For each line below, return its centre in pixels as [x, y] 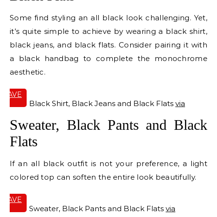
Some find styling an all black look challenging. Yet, [108, 18]
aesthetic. [28, 72]
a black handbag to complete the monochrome [108, 59]
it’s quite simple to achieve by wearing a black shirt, [108, 31]
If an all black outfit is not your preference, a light [108, 164]
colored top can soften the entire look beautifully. [103, 177]
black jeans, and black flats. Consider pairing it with [108, 45]
